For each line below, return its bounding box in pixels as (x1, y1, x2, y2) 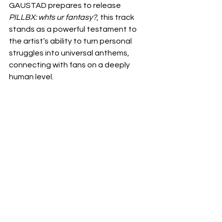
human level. (9, 73, 54, 81)
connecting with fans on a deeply (9, 61, 131, 69)
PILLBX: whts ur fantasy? (9, 13, 97, 21)
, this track (97, 13, 136, 21)
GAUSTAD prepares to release (9, 1, 122, 9)
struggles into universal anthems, (9, 49, 131, 57)
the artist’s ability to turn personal (9, 37, 133, 45)
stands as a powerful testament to (9, 25, 138, 33)
